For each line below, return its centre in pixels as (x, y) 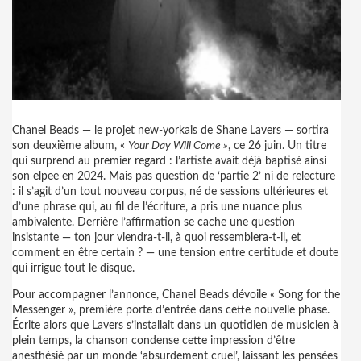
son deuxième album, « (70, 146)
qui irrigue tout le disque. (73, 268)
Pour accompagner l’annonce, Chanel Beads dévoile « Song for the (176, 295)
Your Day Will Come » (178, 146)
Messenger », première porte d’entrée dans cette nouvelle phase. (171, 310)
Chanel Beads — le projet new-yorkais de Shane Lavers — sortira (170, 131)
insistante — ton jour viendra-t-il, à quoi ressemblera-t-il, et (156, 238)
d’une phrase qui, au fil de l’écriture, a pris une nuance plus (157, 207)
